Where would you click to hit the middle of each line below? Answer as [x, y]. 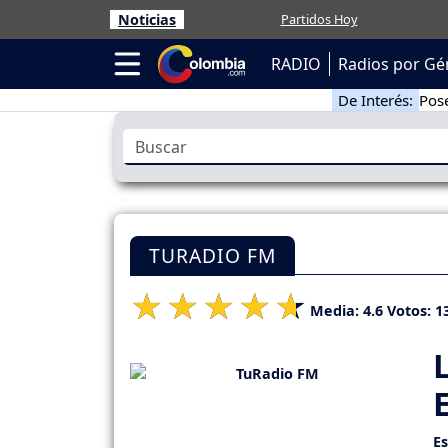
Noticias [147, 19]
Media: [336, 310]
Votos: [409, 310]
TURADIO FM [213, 256]
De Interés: [375, 100]
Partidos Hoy [319, 19]
